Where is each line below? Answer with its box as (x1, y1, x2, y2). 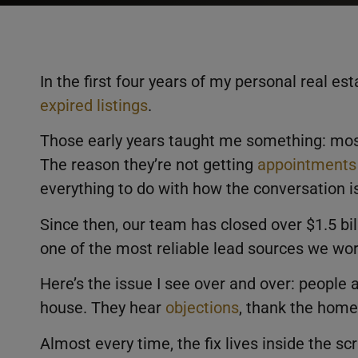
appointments (257, 155, 356, 175)
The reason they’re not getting (40, 155, 257, 175)
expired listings (40, 96, 148, 115)
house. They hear (40, 298, 165, 318)
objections (165, 298, 239, 318)
